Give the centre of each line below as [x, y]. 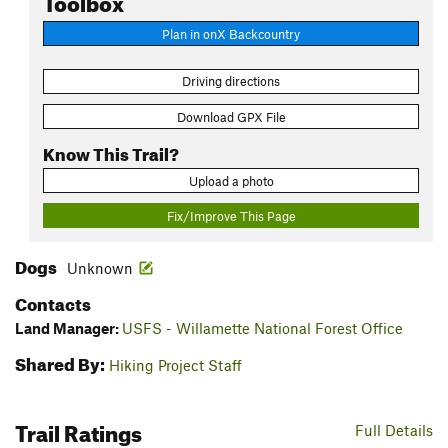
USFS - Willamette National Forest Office [262, 328]
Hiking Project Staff [175, 365]
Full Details [394, 430]
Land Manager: [68, 328]
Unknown [100, 268]
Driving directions [231, 81]
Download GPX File [231, 116]
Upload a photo [231, 180]
